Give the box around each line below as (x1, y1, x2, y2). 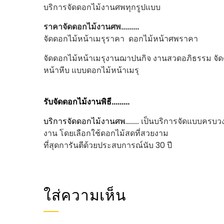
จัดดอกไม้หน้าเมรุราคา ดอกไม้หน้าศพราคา (43, 33, 198, 45)
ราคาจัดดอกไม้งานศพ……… (43, 21, 139, 33)
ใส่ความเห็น (43, 182, 127, 205)
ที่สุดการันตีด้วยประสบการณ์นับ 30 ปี (43, 139, 172, 151)
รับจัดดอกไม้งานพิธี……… (43, 96, 129, 108)
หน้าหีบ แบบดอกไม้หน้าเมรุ (43, 64, 139, 76)
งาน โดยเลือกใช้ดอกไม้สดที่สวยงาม (43, 127, 168, 139)
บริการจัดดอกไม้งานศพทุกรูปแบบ (43, 1, 162, 13)
